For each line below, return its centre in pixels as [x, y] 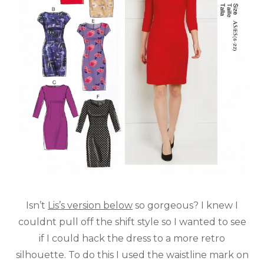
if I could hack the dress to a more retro [132, 239]
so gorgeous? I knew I [185, 206]
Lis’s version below [90, 206]
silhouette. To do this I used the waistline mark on [132, 255]
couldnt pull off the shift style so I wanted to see [132, 222]
